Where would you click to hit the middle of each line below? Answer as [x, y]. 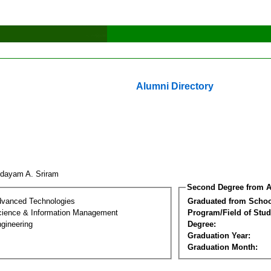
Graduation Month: [223, 247]
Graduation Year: [219, 235]
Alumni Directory [175, 86]
